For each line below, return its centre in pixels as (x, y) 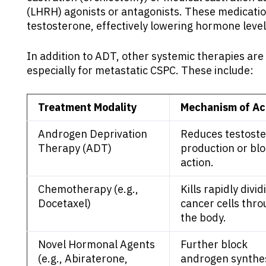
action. (197, 162)
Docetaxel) (64, 203)
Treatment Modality (88, 107)
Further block (214, 244)
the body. (203, 217)
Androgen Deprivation (93, 134)
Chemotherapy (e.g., (88, 189)
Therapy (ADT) (75, 148)
